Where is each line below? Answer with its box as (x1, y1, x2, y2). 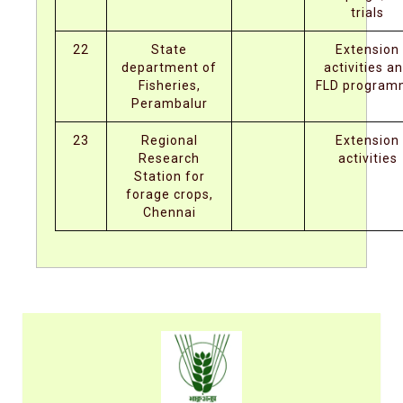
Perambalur (130, 96, 208, 111)
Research (139, 151, 200, 166)
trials (351, 5, 384, 20)
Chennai (142, 205, 196, 219)
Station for (133, 169, 205, 184)
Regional (140, 133, 198, 148)
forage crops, (125, 187, 213, 201)
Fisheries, (138, 78, 201, 93)
